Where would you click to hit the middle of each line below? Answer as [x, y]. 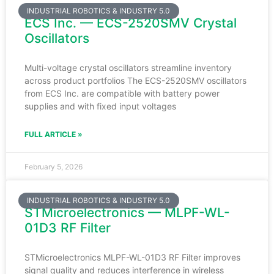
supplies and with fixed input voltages [100, 106]
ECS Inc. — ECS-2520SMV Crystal [131, 23]
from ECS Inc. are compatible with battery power [122, 93]
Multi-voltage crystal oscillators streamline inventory [128, 67]
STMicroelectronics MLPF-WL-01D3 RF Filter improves [132, 257]
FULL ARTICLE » [54, 134]
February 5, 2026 [54, 166]
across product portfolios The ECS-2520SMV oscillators [135, 80]
